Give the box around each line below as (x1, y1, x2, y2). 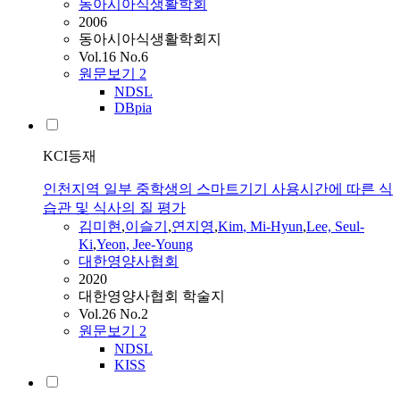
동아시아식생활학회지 (79, 31, 221, 47)
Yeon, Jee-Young (96, 237, 193, 253)
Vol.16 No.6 (79, 49, 148, 65)
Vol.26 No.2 (79, 306, 148, 322)
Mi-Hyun (250, 219, 303, 235)
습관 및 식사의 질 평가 (43, 200, 186, 216)
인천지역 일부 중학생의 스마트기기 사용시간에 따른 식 (43, 181, 393, 197)
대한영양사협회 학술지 (79, 288, 225, 304)
